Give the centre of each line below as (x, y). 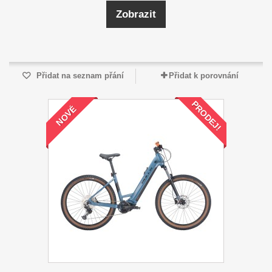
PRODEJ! (206, 116)
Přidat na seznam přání (79, 76)
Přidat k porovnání (203, 76)
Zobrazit (136, 15)
